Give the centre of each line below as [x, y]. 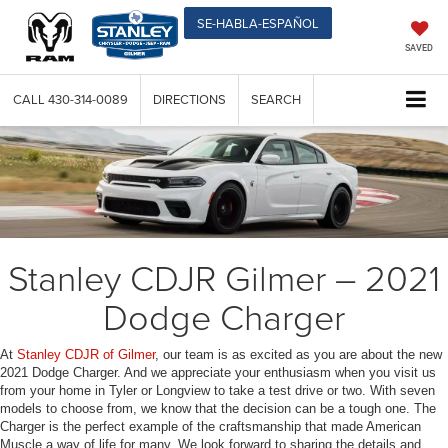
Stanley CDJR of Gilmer [86, 355]
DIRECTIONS [189, 99]
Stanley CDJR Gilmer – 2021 [224, 277]
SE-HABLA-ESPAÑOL [258, 22]
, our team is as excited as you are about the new [298, 355]
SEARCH [276, 99]
